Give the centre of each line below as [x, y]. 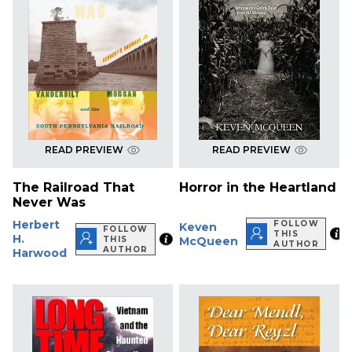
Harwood [40, 253]
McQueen [209, 241]
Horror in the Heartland [258, 188]
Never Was [49, 203]
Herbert [36, 225]
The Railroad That [73, 188]
